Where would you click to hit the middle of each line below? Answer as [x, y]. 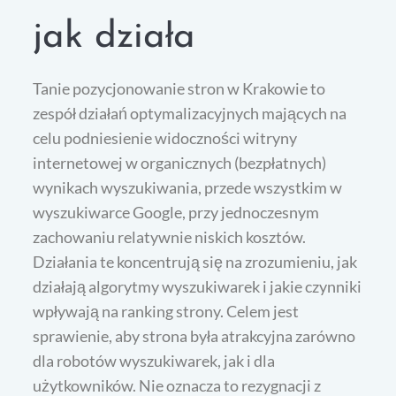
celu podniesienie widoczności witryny [165, 137]
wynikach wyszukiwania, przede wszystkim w [188, 187]
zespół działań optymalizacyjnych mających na [190, 113]
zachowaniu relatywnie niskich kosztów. [170, 236]
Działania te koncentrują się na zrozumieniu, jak [195, 261]
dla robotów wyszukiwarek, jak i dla [154, 360]
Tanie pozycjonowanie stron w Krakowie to [179, 88]
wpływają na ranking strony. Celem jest [166, 311]
